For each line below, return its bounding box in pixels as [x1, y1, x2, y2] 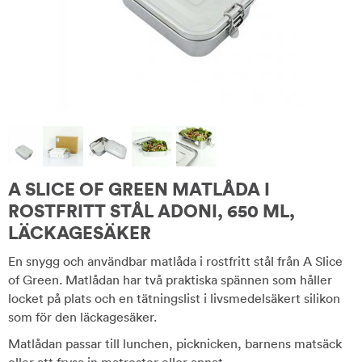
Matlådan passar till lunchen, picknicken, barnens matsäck [8, 335, 342, 351]
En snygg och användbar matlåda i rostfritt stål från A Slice [8, 253, 343, 269]
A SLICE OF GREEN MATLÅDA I [8, 178, 270, 200]
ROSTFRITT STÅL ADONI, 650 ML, [8, 200, 295, 222]
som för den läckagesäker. [8, 309, 157, 325]
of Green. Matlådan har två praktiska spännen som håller [8, 271, 332, 288]
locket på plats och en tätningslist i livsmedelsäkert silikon [8, 290, 340, 306]
